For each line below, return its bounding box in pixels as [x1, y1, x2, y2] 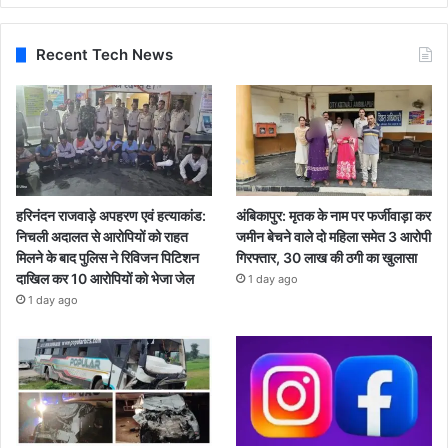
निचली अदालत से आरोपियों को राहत [16, 227, 188, 245]
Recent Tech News [36, 45, 173, 65]
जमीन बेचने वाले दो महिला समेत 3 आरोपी [236, 227, 432, 245]
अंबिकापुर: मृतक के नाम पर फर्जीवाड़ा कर [236, 206, 432, 224]
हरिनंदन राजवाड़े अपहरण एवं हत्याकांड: [16, 206, 206, 224]
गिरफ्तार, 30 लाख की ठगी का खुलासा [236, 248, 418, 266]
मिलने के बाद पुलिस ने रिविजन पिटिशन [16, 248, 199, 266]
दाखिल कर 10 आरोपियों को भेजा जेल [16, 269, 194, 287]
